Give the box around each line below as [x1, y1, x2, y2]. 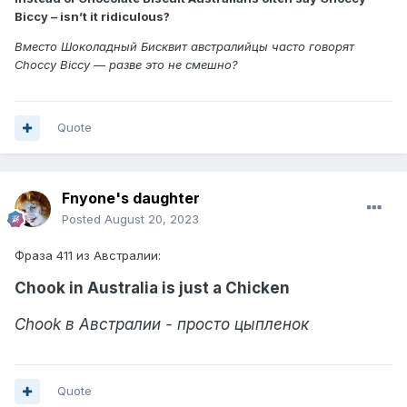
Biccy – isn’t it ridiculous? [15, 9, 170, 25]
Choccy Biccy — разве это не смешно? [15, 57, 238, 73]
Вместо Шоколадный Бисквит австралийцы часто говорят [15, 39, 354, 55]
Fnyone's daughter [62, 189, 200, 208]
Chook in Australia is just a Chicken [15, 279, 290, 298]
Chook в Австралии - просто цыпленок [15, 315, 309, 334]
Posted [62, 212, 104, 227]
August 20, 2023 [104, 212, 199, 227]
